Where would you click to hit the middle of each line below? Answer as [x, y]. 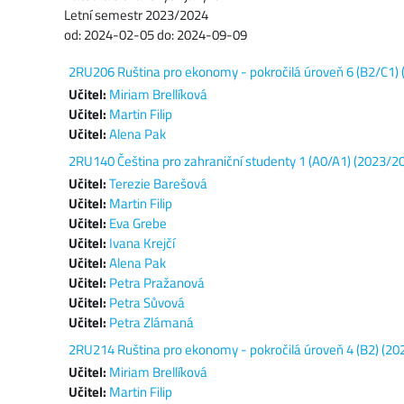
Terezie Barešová [158, 184]
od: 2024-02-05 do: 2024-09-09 [156, 35]
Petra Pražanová [157, 283]
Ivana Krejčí [142, 243]
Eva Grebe [138, 223]
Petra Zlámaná [151, 322]
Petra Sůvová [147, 303]
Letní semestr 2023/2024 [136, 15]
